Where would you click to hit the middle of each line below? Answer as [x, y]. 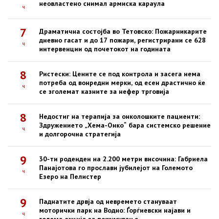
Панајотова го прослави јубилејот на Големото [116, 168]
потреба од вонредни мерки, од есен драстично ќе [122, 83]
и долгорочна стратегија [80, 134]
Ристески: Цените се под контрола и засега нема [120, 74]
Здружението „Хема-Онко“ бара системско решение [125, 125]
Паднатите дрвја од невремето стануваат [108, 201]
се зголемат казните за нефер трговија [104, 91]
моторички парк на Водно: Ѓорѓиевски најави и [115, 210]
